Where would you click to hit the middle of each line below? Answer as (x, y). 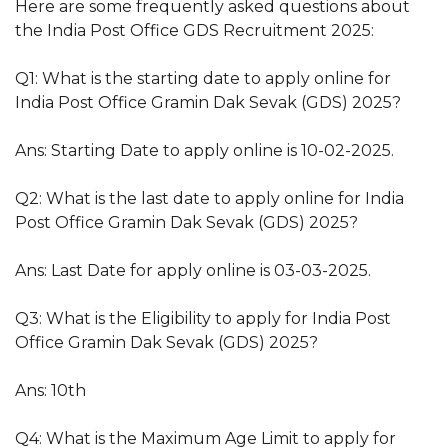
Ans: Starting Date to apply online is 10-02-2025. (204, 150)
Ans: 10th (50, 390)
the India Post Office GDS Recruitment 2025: (194, 30)
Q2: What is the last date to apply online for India (209, 198)
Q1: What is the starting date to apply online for (203, 78)
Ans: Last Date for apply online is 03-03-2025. (193, 270)
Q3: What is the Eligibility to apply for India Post (203, 318)
